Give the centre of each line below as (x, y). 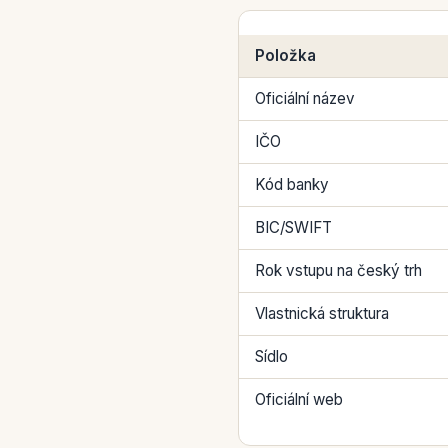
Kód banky (292, 184)
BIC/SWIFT (293, 227)
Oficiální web (299, 399)
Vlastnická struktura (322, 313)
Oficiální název (305, 98)
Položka (285, 55)
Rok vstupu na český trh (338, 270)
